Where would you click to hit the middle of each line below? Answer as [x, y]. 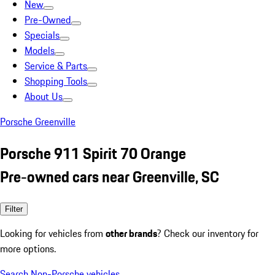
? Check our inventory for [208, 233]
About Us [44, 96]
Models [40, 50]
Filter [14, 209]
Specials [42, 35]
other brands [131, 233]
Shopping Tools [56, 81]
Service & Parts [56, 66]
